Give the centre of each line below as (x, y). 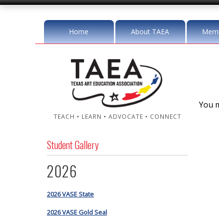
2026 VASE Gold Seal (77, 212)
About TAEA (150, 32)
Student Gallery (73, 145)
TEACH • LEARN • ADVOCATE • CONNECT (117, 117)
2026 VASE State (70, 194)
